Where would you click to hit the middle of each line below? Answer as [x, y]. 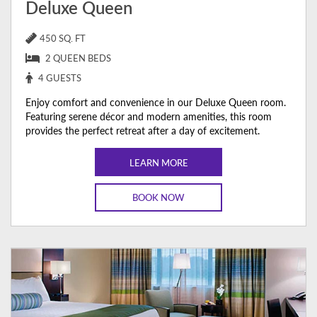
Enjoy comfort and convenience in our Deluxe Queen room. [156, 102]
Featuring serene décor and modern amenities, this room [149, 116]
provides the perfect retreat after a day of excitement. [143, 131]
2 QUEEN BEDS [78, 58]
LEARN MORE [158, 162]
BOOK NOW [158, 197]
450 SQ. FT [63, 39]
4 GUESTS [60, 78]
